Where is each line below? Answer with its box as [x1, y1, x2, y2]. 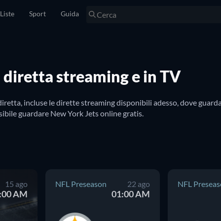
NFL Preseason [55, 179, 107, 188]
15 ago [5, 179, 28, 188]
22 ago [127, 179, 150, 188]
